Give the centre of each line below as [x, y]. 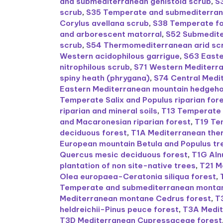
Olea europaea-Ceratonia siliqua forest [138, 177]
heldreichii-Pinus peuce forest [119, 210]
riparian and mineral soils [109, 111]
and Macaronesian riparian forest [125, 122]
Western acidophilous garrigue [120, 56]
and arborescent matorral [111, 34]
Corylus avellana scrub [105, 23]
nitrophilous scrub [95, 67]
